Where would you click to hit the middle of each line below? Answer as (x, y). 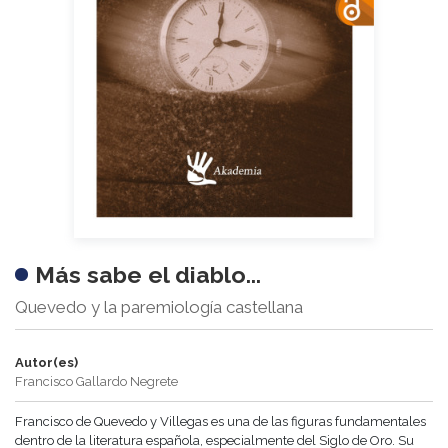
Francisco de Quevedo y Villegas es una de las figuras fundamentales (220, 422)
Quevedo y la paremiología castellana (159, 307)
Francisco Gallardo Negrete (96, 382)
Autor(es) (46, 363)
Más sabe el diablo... (148, 275)
